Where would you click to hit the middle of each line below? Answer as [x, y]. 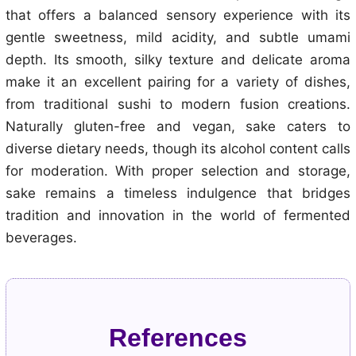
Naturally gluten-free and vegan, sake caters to [178, 126]
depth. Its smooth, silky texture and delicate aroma [178, 59]
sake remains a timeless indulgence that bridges [178, 193]
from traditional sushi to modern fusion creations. [178, 104]
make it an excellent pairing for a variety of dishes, [178, 81]
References [178, 337]
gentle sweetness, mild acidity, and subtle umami [178, 37]
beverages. [41, 237]
